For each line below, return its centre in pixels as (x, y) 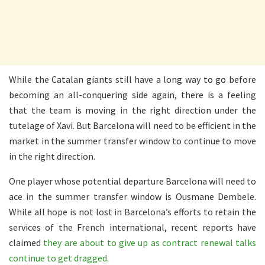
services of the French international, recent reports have (132, 227)
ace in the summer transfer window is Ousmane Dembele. (132, 196)
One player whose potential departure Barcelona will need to (132, 181)
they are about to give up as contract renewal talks (150, 242)
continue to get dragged (58, 258)
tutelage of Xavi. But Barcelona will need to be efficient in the (132, 125)
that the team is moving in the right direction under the (132, 110)
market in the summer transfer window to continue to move (132, 140)
